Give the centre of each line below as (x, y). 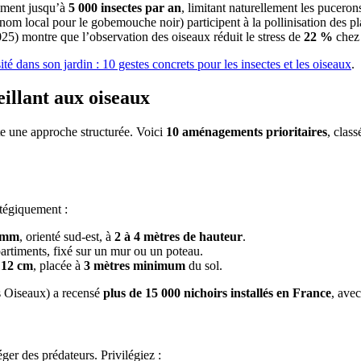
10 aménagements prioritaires (247, 132)
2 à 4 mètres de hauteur (178, 236)
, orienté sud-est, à (67, 236)
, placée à (58, 265)
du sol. (204, 265)
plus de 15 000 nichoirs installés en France (217, 293)
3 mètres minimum (135, 265)
